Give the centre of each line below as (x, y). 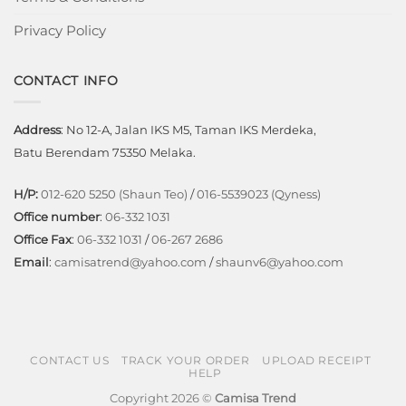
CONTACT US (70, 360)
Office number (57, 217)
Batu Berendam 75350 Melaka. (105, 153)
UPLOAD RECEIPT (317, 360)
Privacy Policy (60, 30)
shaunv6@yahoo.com (280, 262)
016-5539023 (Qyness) (259, 194)
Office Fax (43, 239)
